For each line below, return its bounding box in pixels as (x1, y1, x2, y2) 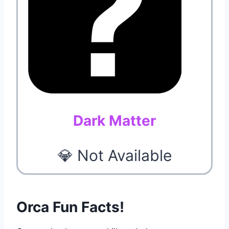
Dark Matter (73, 111, 156, 129)
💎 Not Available (57, 146, 172, 165)
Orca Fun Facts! (16, 198, 124, 216)
